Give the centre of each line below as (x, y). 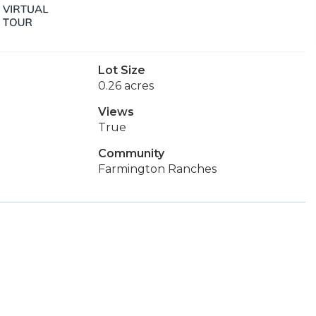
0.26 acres (126, 86)
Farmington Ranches (157, 169)
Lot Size (121, 70)
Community (131, 153)
